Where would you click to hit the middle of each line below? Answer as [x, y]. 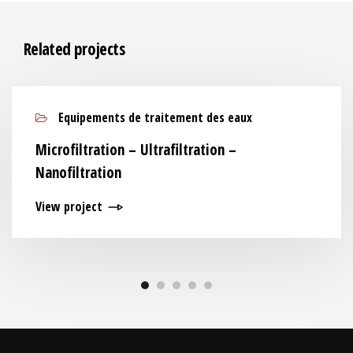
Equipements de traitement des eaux [154, 117]
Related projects [74, 49]
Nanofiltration [78, 173]
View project [69, 206]
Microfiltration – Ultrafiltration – [136, 150]
